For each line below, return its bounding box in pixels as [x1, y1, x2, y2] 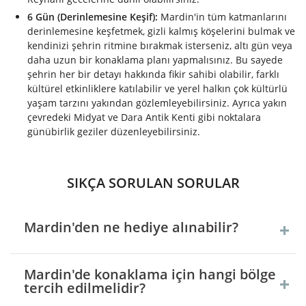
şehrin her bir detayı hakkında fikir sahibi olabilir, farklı [27, 68, 279, 81]
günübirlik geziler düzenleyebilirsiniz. [27, 125, 200, 139]
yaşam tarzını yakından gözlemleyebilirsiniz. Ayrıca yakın [27, 96, 287, 110]
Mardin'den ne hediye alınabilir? [24, 218, 238, 237]
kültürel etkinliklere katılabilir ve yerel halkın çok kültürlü [27, 82, 288, 96]
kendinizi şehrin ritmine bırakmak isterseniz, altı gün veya [27, 39, 292, 53]
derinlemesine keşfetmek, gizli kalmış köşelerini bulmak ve [27, 25, 295, 38]
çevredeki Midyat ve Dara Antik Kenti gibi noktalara [27, 111, 261, 124]
